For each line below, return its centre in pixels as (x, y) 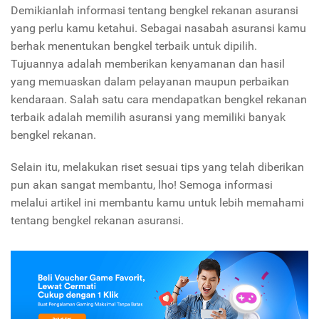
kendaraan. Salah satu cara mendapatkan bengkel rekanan (159, 100)
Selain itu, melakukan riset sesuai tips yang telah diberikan (157, 167)
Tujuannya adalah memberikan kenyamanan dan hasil (148, 64)
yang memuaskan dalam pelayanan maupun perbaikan (150, 82)
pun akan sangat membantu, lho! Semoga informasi (142, 185)
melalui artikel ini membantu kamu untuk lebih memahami (157, 203)
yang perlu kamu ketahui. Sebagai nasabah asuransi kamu (158, 28)
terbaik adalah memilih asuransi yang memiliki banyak (148, 117)
